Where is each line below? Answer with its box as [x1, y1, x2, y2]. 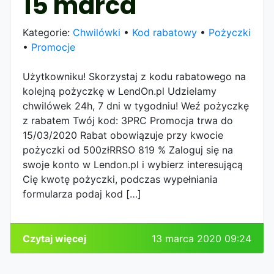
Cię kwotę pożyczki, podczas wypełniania [23, 172, 218, 185]
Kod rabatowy [132, 26, 197, 39]
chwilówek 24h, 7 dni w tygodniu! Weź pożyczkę [23, 99, 249, 112]
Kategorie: [23, 26, 73, 39]
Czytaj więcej [23, 232, 86, 245]
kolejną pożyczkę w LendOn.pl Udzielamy [23, 84, 217, 97]
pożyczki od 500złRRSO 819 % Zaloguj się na [23, 143, 233, 156]
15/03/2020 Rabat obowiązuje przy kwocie [23, 128, 223, 141]
